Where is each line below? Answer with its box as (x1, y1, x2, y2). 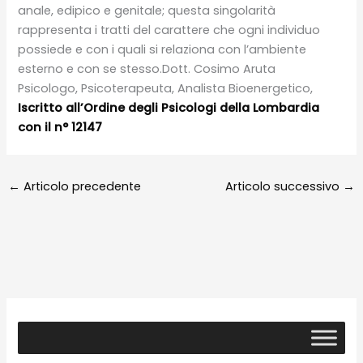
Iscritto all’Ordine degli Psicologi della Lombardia (18, 100, 320, 117)
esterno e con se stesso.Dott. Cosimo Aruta (18, 61, 276, 78)
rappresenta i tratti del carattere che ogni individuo (18, 22, 321, 39)
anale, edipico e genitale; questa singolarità (18, 2, 276, 19)
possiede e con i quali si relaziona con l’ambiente (18, 41, 307, 58)
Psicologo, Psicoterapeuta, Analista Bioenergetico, (18, 80, 314, 97)
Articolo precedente (19, 177, 141, 194)
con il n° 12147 (18, 119, 103, 136)
